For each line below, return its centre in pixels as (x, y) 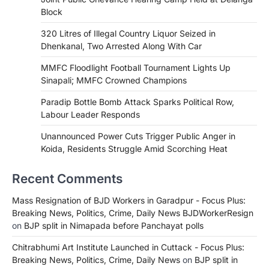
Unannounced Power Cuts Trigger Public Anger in (138, 136)
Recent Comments (67, 178)
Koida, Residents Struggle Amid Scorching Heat (134, 148)
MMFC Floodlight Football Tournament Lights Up (136, 67)
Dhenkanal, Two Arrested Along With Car (121, 46)
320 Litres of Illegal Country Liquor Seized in (128, 33)
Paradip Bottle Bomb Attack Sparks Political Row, (138, 101)
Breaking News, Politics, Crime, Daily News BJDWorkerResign (133, 213)
